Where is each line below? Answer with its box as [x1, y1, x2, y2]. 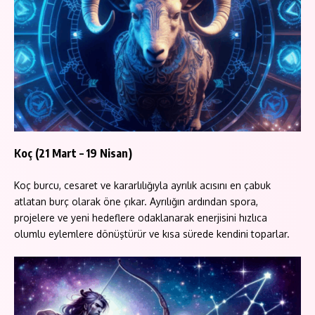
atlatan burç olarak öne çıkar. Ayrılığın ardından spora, [14, 195, 258, 207]
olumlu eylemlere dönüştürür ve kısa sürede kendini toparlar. [14, 227, 290, 240]
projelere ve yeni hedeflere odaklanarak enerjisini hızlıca [14, 211, 267, 224]
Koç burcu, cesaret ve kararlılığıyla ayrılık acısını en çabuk [14, 179, 271, 191]
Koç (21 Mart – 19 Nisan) [14, 146, 132, 160]
